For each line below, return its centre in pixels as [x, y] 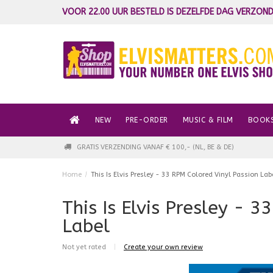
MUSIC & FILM [208, 120]
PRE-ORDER [147, 120]
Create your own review [163, 247]
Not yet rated [85, 247]
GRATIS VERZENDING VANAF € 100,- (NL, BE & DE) [155, 147]
